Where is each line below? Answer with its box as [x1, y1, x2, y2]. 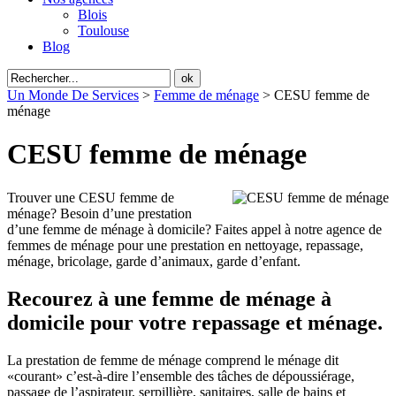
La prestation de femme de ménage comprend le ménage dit [7, 352, 339, 368]
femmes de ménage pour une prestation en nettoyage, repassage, [7, 237, 363, 253]
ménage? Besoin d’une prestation [7, 205, 192, 221]
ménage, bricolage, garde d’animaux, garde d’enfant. [7, 253, 301, 269]
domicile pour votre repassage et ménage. [7, 310, 383, 334]
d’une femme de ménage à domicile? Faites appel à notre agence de [7, 221, 382, 237]
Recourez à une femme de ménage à [7, 286, 331, 310]
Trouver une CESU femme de [7, 189, 174, 205]
